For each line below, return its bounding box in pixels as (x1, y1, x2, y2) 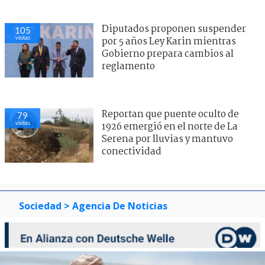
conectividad (102, 144, 161, 160)
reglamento (102, 59, 155, 75)
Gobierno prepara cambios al (102, 47, 234, 62)
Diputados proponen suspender (102, 22, 246, 37)
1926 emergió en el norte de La (102, 119, 238, 135)
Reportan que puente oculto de (102, 107, 239, 122)
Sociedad (19, 199, 62, 213)
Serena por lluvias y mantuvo (102, 132, 233, 147)
